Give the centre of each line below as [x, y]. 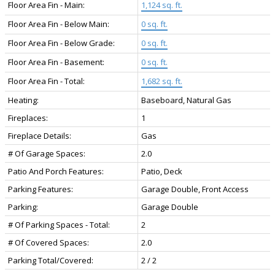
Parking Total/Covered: [51, 260]
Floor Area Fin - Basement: [56, 62]
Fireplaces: [28, 118]
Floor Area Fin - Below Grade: [61, 43]
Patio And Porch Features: [56, 171]
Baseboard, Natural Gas [186, 100]
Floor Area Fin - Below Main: [59, 24]
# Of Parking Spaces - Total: [59, 224]
